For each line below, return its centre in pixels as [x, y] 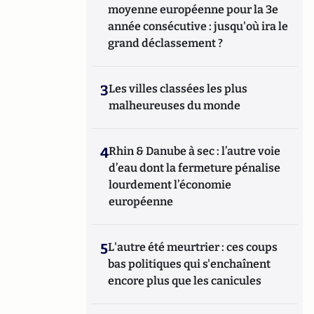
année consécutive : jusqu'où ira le [198, 26]
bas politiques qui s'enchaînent [190, 264]
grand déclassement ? [166, 43]
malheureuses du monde [175, 105]
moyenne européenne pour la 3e [193, 9]
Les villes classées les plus [178, 89]
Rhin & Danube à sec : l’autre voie [195, 151]
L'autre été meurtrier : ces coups [193, 247]
